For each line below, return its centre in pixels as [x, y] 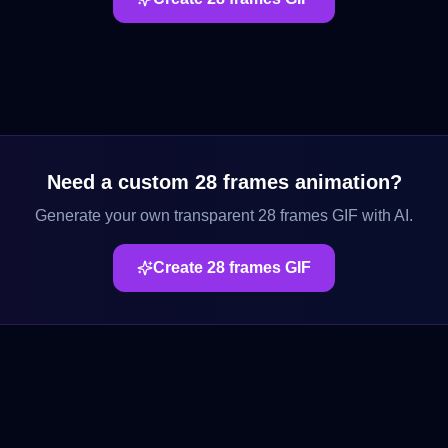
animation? [345, 182]
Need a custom [120, 182]
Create [180, 267]
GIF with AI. [370, 215]
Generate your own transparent [146, 215]
